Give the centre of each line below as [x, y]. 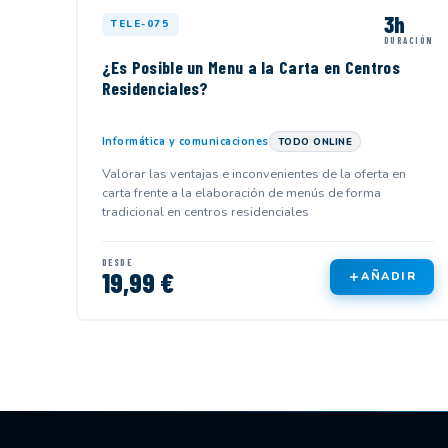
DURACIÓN [408, 40]
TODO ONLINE [314, 141]
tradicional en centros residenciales [205, 211]
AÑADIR [389, 277]
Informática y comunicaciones [185, 141]
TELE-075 [140, 23]
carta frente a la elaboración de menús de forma [241, 192]
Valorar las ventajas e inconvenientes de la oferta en [253, 173]
